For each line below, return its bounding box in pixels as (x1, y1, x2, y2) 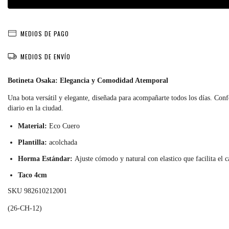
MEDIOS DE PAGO (20, 29, 69, 38)
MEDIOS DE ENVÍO (20, 52, 71, 61)
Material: (18, 122, 47, 130)
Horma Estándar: (18, 154, 73, 163)
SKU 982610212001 (8, 187, 67, 195)
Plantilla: (18, 138, 47, 146)
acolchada (47, 138, 79, 146)
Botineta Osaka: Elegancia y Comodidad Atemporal (8, 76, 168, 84)
